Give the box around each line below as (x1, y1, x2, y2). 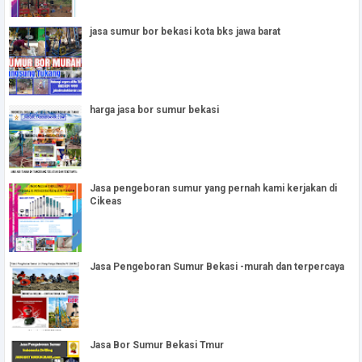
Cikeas (90, 195, 122, 207)
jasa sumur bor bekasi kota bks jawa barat (90, 25, 280, 37)
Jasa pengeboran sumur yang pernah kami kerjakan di (90, 182, 337, 194)
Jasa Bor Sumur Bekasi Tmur (90, 339, 224, 351)
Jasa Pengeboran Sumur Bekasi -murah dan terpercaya (90, 260, 344, 272)
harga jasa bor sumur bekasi (90, 103, 219, 116)
